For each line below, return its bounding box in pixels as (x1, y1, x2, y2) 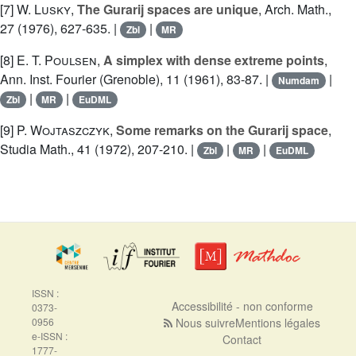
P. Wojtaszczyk (17, 121, 110, 140)
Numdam (277, 73, 319, 88)
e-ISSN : (32, 329, 68, 342)
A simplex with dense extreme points (103, 51, 324, 70)
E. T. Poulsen (17, 51, 97, 70)
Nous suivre (172, 315, 236, 331)
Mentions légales (235, 315, 321, 331)
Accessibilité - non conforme (171, 298, 313, 314)
